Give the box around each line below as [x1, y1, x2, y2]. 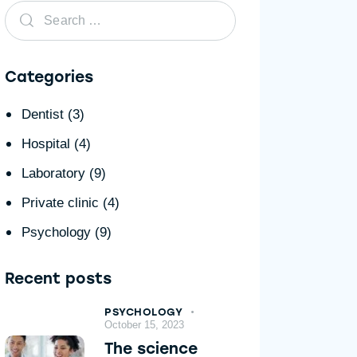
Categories [5, 68, 94, 87]
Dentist [21, 107, 64, 123]
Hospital [21, 136, 70, 152]
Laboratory [21, 166, 85, 182]
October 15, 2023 [104, 319, 185, 331]
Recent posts [5, 269, 112, 288]
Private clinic [21, 195, 99, 211]
